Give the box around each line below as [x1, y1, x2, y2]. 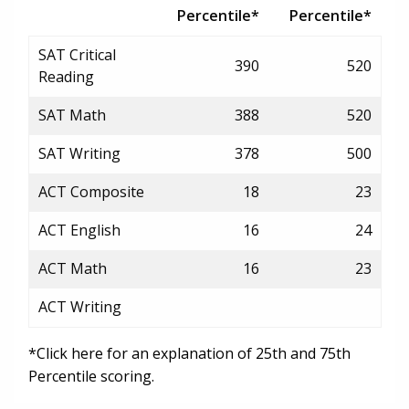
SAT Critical [38, 44, 116, 65]
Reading [38, 66, 94, 87]
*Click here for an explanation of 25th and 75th [28, 342, 351, 363]
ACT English [38, 219, 121, 240]
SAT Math [38, 104, 106, 125]
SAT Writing [38, 142, 121, 163]
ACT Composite [38, 181, 144, 202]
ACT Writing [38, 296, 121, 317]
